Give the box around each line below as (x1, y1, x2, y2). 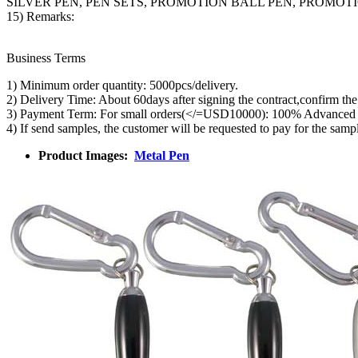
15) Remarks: (6, 9, 78, 23)
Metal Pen (134, 148, 189, 162)
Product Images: (38, 148, 134, 162)
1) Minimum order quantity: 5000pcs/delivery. (6, 78, 238, 92)
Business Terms (6, 50, 86, 65)
